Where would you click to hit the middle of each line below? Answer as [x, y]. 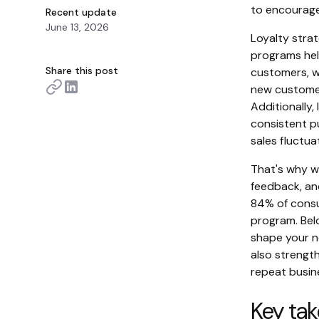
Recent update [81, 12]
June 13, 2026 [77, 27]
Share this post [82, 70]
